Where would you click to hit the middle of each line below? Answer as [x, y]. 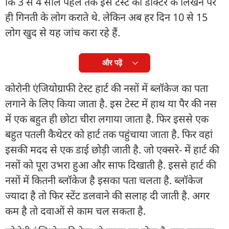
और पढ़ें [112, 62]
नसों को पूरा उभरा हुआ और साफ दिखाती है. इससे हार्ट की [111, 165]
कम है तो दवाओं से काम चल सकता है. [75, 211]
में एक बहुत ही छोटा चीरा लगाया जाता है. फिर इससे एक [107, 119]
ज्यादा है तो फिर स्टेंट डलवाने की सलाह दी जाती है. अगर [107, 195]
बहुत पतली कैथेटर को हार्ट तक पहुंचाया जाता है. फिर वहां [109, 134]
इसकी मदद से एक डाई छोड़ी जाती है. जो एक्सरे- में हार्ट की [112, 149]
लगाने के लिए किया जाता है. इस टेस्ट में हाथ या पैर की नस [111, 103]
